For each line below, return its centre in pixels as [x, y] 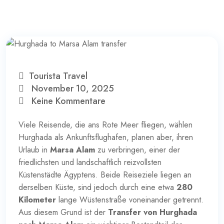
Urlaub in [34, 149]
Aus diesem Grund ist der [63, 212]
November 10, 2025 [71, 88]
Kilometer [37, 199]
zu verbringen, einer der [137, 149]
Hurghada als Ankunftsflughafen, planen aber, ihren [106, 137]
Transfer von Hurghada [152, 212]
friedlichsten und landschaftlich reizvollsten [90, 162]
